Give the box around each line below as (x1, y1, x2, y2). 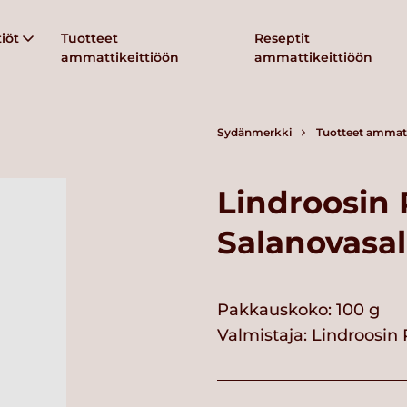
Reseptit (254, 29, 311, 46)
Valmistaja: (217, 325, 312, 346)
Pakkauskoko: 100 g (217, 300, 380, 321)
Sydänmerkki (217, 125, 292, 139)
